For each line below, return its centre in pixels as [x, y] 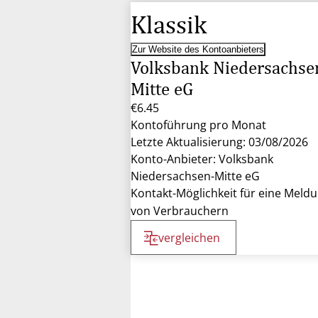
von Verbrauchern [180, 211]
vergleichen [189, 238]
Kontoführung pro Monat [198, 125]
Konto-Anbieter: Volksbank [202, 159]
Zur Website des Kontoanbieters [198, 49]
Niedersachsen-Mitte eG [195, 176]
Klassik [169, 24]
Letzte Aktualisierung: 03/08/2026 [219, 142]
